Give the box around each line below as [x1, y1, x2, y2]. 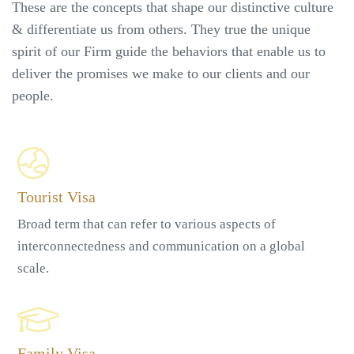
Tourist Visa [17, 188, 96, 206]
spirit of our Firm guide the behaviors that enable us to [12, 43, 326, 60]
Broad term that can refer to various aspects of [17, 217, 276, 232]
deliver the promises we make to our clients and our [12, 66, 310, 82]
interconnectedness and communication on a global [17, 239, 305, 254]
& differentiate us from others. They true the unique [12, 21, 311, 38]
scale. [17, 261, 49, 277]
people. [12, 88, 54, 104]
